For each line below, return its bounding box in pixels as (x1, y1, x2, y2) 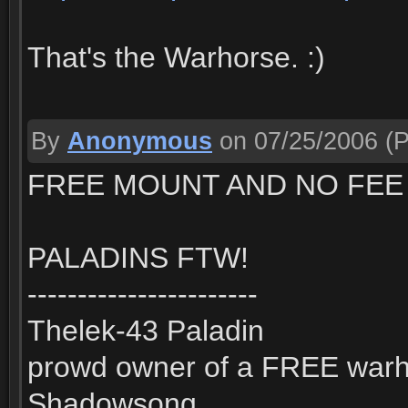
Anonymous (67, 127, 212, 155)
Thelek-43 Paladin (27, 314, 264, 347)
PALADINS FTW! (27, 241, 249, 274)
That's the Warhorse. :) (27, 41, 325, 74)
